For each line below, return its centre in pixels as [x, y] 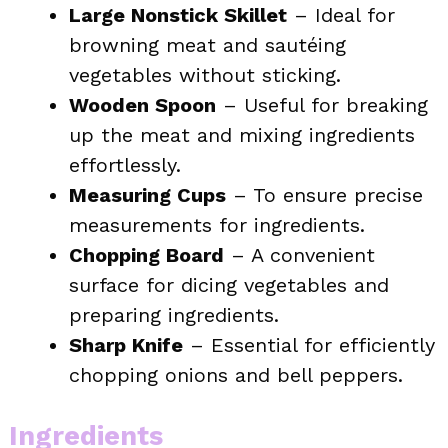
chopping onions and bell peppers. [236, 374]
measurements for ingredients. [217, 224]
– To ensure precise [324, 194]
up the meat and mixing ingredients [242, 134]
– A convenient [299, 254]
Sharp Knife [126, 344]
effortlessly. [125, 164]
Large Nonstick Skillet [178, 14]
